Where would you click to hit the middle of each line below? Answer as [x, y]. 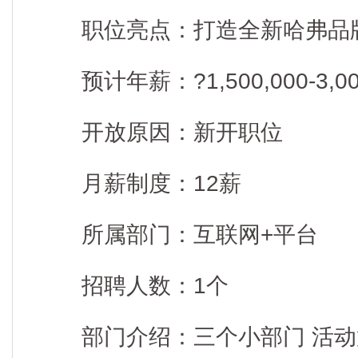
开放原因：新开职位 [160, 132]
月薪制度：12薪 [139, 183]
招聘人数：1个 [133, 286]
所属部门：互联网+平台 [177, 235]
